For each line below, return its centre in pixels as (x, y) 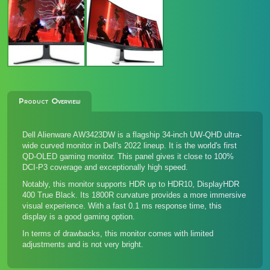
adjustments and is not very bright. (83, 244)
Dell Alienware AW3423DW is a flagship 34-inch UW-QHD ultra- (132, 135)
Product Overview (49, 101)
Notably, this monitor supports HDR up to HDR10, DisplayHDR (131, 184)
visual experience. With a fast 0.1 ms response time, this (122, 206)
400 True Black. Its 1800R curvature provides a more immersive (134, 195)
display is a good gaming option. (79, 217)
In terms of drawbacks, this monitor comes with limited (118, 234)
